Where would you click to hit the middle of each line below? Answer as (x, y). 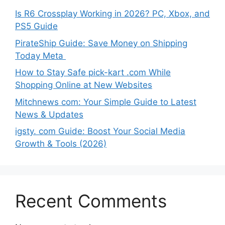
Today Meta (40, 55)
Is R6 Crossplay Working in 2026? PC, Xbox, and (113, 14)
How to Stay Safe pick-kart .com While (93, 73)
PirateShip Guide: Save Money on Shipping (101, 43)
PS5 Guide (36, 26)
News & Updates (49, 114)
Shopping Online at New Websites (84, 85)
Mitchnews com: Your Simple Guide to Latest (106, 102)
